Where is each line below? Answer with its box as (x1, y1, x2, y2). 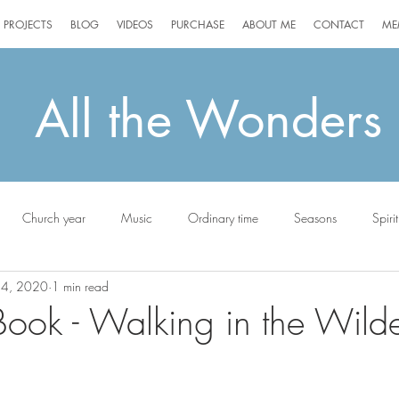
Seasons (294, 208, 337, 226)
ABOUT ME (242, 17, 296, 32)
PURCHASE (171, 17, 224, 32)
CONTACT (313, 17, 364, 32)
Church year (22, 208, 85, 226)
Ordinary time (188, 208, 258, 226)
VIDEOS (117, 17, 153, 32)
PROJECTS (4, 17, 53, 32)
